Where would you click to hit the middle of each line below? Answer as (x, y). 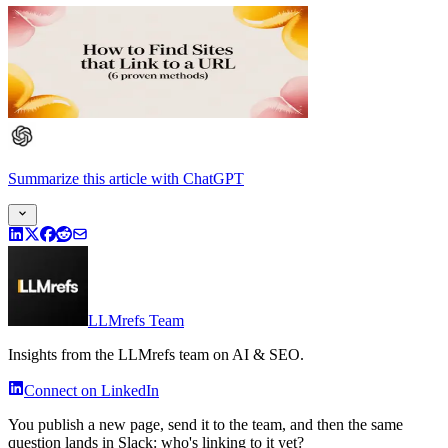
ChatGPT (213, 179)
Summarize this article (77, 179)
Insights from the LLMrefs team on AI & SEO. (156, 355)
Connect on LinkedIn (91, 391)
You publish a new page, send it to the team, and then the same (205, 425)
